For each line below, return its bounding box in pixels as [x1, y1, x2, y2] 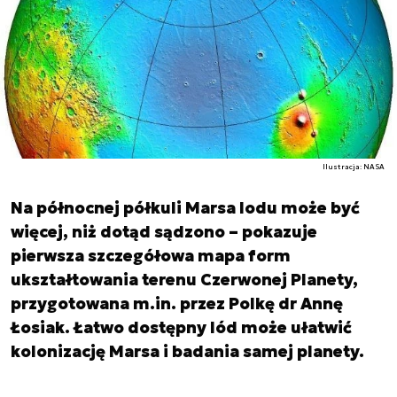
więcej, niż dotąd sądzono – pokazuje [11, 222, 317, 243]
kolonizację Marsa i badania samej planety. [11, 341, 364, 362]
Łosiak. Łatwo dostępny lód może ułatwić [11, 317, 352, 339]
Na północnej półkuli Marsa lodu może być [11, 198, 360, 219]
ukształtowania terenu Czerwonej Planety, [11, 269, 358, 291]
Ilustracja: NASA [323, 162, 385, 172]
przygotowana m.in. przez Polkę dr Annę [11, 293, 343, 315]
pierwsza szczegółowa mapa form [11, 245, 291, 267]
